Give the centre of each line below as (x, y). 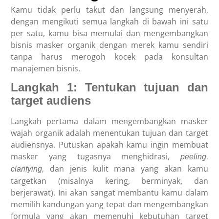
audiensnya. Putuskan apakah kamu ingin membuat (109, 144)
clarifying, (31, 169)
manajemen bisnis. (47, 68)
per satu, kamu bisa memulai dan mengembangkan (109, 33)
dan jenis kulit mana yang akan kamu (129, 168)
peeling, (194, 156)
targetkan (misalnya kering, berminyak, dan (109, 181)
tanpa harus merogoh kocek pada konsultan (109, 56)
